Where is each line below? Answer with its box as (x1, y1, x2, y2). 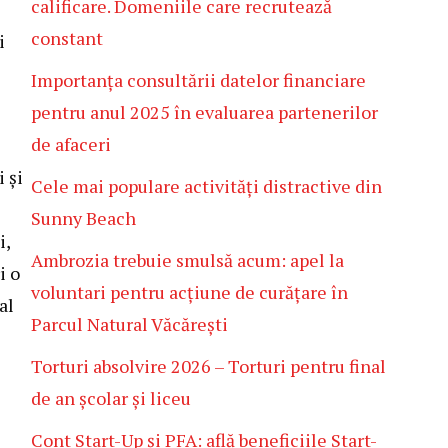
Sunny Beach (31, 206, 136, 230)
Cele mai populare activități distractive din (31, 174, 382, 198)
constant (31, 26, 103, 50)
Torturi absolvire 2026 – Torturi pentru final (31, 354, 386, 378)
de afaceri (31, 132, 111, 156)
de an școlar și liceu (31, 386, 191, 410)
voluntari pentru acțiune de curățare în (31, 280, 348, 304)
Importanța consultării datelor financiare (31, 68, 366, 92)
